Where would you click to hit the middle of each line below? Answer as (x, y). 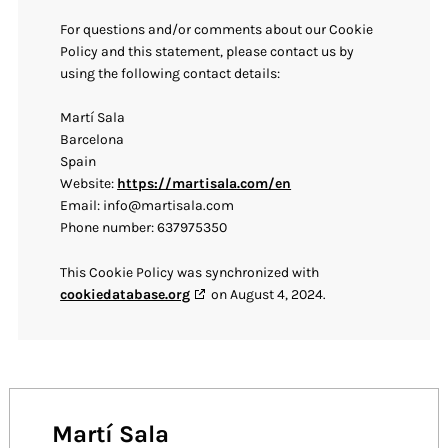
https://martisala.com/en (204, 184)
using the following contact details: (170, 73)
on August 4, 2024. (267, 294)
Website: (89, 184)
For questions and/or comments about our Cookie (217, 29)
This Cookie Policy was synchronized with (190, 272)
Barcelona (92, 140)
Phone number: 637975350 (144, 228)
